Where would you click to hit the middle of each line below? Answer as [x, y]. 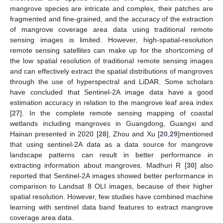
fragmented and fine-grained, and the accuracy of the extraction [111, 19]
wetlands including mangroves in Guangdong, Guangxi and [111, 123]
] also [204, 165]
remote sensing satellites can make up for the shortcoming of [111, 50]
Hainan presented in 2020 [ [54, 134]
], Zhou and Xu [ [133, 134]
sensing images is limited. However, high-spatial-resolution [111, 40]
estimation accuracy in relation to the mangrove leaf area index [111, 102]
